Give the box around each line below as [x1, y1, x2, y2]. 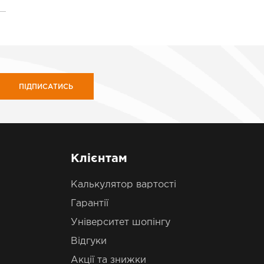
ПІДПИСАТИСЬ [19, 84, 73, 90]
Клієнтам [70, 153, 127, 164]
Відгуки [70, 237, 107, 246]
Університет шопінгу [70, 218, 170, 227]
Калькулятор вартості [70, 180, 176, 189]
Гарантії [70, 199, 108, 208]
